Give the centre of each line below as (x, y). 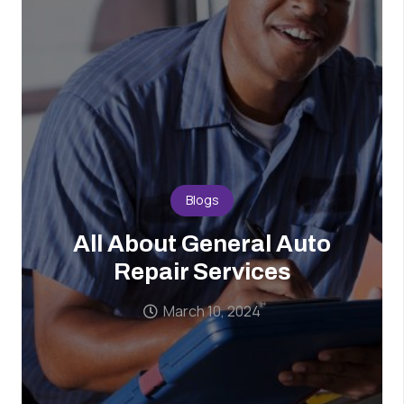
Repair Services (202, 272)
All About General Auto (202, 244)
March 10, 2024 (212, 312)
